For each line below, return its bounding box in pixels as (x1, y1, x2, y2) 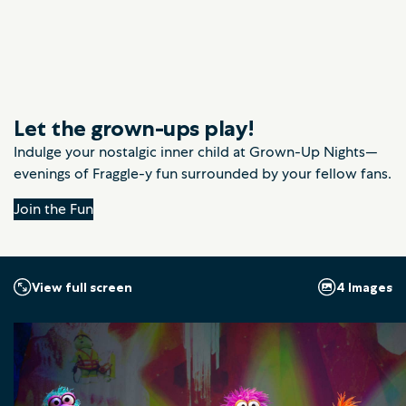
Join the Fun (14, 199, 93, 219)
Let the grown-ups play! (14, 115, 255, 142)
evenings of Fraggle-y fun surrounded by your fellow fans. (14, 164, 391, 184)
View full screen (32, 279, 132, 296)
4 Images (336, 278, 392, 295)
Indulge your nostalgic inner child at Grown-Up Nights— (14, 142, 378, 162)
